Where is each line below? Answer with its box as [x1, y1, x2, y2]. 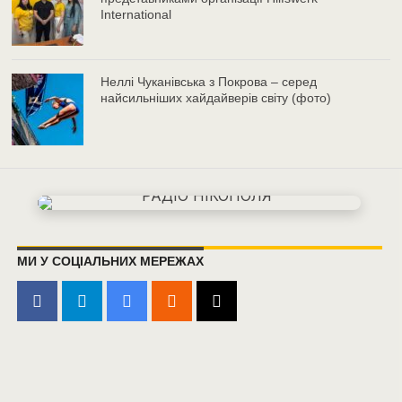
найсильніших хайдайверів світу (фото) [100, 91, 332, 106]
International [100, 7, 172, 22]
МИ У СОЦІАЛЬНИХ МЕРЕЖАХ [16, 254, 204, 269]
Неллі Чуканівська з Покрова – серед [100, 74, 318, 90]
